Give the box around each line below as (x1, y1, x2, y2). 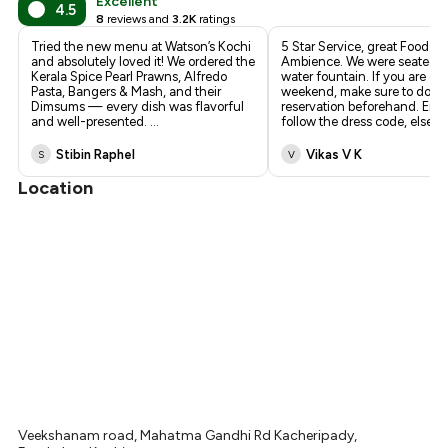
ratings (199, 12, 236, 27)
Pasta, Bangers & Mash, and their (31, 84, 222, 100)
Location (18, 177, 94, 200)
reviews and (107, 12, 170, 27)
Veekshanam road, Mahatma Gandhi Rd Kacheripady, (18, 427, 358, 445)
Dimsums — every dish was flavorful (31, 99, 245, 115)
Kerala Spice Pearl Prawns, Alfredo (31, 69, 228, 85)
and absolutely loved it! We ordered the (31, 54, 256, 70)
